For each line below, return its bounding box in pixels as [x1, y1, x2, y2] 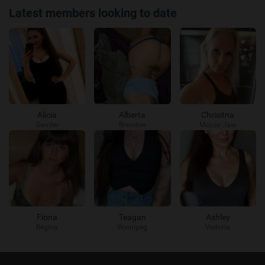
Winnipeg [117, 223, 148, 232]
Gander [35, 120, 59, 129]
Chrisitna [201, 109, 235, 119]
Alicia [37, 109, 57, 119]
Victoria [205, 223, 231, 232]
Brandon [118, 120, 146, 129]
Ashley [205, 212, 230, 222]
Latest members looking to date [9, 6, 177, 20]
